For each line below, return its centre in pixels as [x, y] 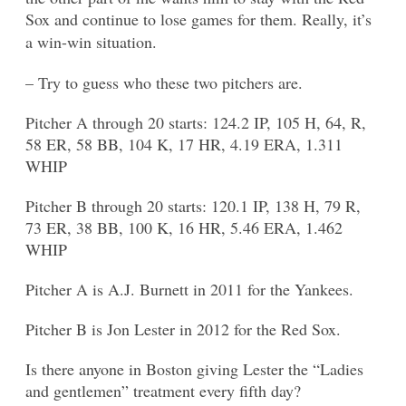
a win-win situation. [91, 42]
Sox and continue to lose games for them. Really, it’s [198, 19]
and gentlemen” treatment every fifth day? [163, 391]
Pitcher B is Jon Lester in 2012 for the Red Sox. [183, 329]
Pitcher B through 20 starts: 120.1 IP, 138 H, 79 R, [193, 206]
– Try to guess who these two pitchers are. [164, 83]
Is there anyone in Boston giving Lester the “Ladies [194, 369]
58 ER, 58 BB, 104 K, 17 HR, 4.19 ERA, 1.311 [184, 145]
